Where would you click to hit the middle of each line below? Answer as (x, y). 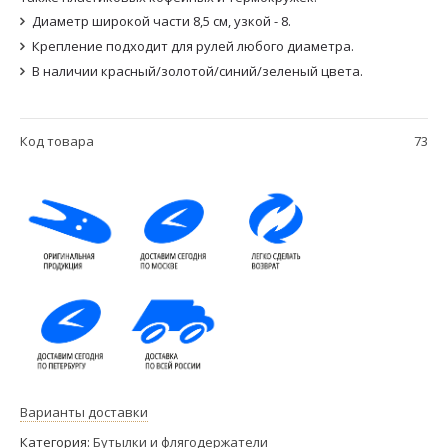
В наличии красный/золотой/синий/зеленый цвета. (197, 70)
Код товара (57, 140)
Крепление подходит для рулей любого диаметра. (193, 45)
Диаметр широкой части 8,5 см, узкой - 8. (161, 20)
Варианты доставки (84, 411)
